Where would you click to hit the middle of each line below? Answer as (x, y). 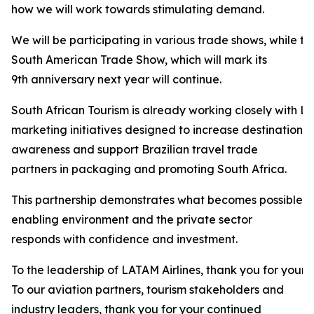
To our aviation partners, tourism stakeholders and (148, 289)
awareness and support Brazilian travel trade (135, 149)
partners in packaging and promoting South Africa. (149, 169)
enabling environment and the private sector (132, 219)
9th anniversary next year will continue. (116, 79)
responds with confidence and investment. (124, 239)
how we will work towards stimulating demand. (138, 9)
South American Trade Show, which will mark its (139, 60)
